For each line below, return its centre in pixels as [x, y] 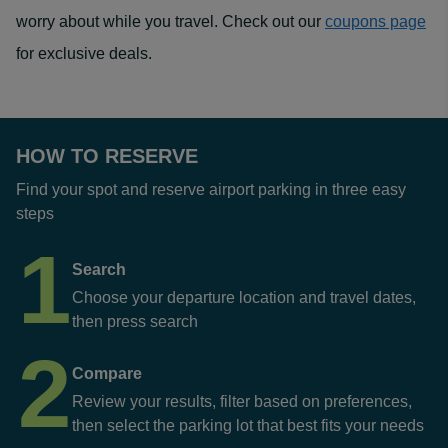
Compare [107, 373]
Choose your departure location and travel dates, [244, 297]
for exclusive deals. [84, 53]
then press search [135, 321]
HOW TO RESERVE [107, 156]
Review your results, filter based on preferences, [242, 401]
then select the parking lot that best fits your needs [248, 425]
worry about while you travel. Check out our [170, 21]
